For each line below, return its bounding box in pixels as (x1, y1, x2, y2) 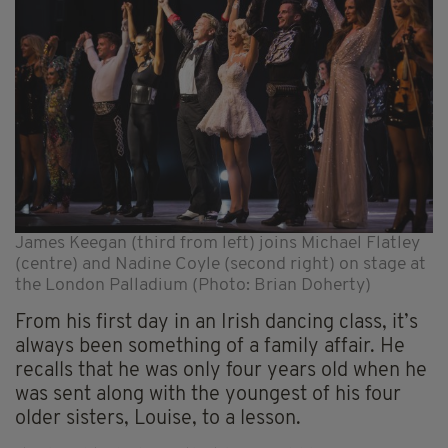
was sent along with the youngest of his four (15, 384, 401, 405)
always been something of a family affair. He (15, 336, 405, 357)
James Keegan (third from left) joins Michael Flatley (15, 234, 420, 252)
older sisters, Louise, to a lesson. (15, 408, 301, 429)
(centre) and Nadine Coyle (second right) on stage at (15, 255, 426, 273)
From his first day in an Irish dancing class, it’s (15, 312, 418, 333)
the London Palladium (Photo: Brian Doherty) (15, 276, 371, 294)
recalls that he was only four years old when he (15, 360, 427, 381)
